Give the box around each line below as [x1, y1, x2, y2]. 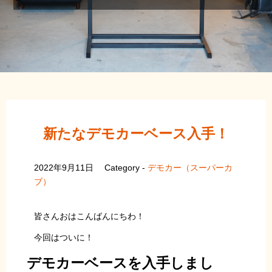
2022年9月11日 [34, 163, 93, 173]
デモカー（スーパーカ [148, 163, 233, 173]
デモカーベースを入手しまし [27, 254, 214, 271]
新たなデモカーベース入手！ [43, 126, 229, 142]
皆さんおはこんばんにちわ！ [34, 211, 144, 221]
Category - [104, 163, 148, 173]
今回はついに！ [34, 232, 93, 242]
